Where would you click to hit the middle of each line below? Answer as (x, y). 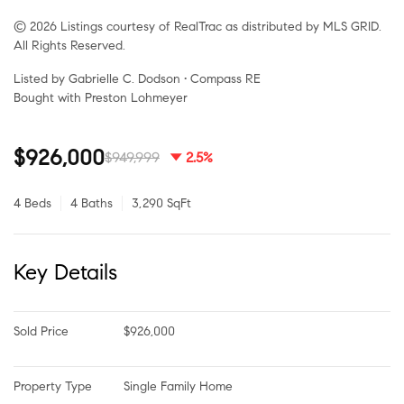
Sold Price (41, 331)
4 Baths (92, 203)
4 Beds (32, 203)
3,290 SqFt (161, 203)
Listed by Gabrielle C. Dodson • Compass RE (137, 78)
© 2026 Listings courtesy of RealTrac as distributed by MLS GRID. (197, 26)
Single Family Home (178, 386)
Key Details (65, 272)
